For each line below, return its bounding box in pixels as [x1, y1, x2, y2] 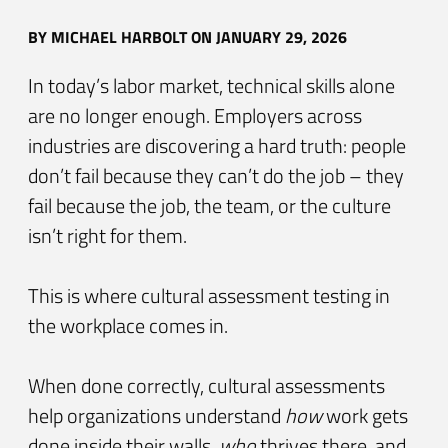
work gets [322, 399, 408, 431]
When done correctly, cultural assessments [28, 369, 385, 401]
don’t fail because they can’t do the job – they [28, 159, 404, 191]
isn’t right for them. [28, 219, 187, 251]
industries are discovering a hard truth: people [28, 129, 406, 161]
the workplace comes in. [28, 309, 228, 341]
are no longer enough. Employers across [28, 99, 362, 131]
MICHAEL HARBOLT [51, 25, 187, 50]
